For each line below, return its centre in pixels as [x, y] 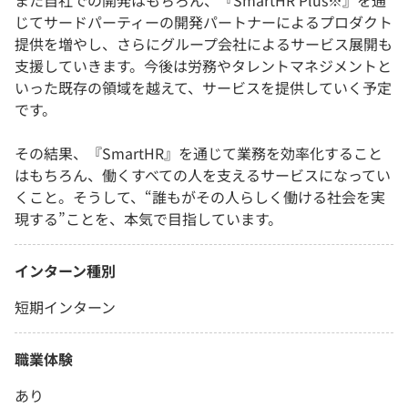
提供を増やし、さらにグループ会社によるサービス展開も [204, 44]
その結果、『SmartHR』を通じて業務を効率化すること [199, 153]
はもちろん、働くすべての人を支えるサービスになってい [203, 175]
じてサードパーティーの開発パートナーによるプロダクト [204, 22]
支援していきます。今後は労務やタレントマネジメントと [203, 66]
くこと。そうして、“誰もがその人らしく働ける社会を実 [200, 197]
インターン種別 [65, 271]
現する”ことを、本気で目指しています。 [148, 219]
